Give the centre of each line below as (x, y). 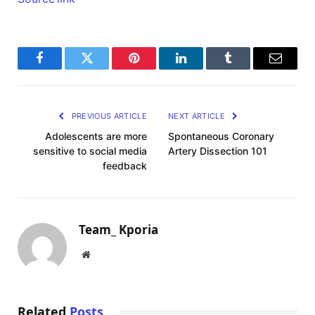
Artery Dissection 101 (218, 151)
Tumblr (246, 69)
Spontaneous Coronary (221, 136)
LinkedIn (203, 69)
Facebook (63, 69)
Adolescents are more (96, 136)
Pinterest (155, 69)
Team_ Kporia (118, 230)
